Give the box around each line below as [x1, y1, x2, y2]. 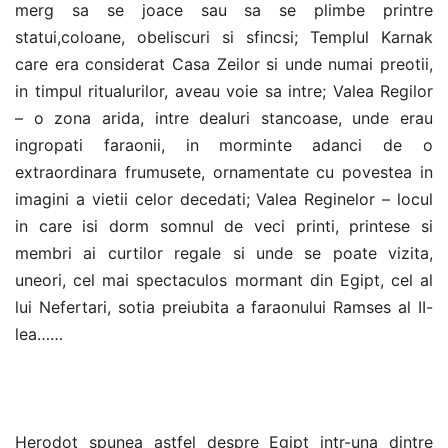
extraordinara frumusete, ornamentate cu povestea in [15, 162, 433, 182]
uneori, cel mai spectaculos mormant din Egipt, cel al [15, 270, 433, 290]
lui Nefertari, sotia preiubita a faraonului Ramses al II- [15, 297, 433, 317]
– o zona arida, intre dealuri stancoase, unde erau [15, 108, 433, 128]
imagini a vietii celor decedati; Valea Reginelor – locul [15, 189, 433, 209]
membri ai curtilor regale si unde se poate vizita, [15, 243, 433, 263]
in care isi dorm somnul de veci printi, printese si [15, 216, 433, 236]
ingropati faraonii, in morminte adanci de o [15, 135, 433, 155]
